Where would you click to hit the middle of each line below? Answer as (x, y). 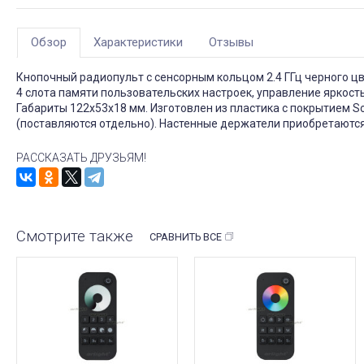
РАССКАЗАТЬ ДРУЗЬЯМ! (81, 158)
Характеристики (138, 43)
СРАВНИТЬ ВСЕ (186, 237)
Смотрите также (75, 236)
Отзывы (231, 43)
